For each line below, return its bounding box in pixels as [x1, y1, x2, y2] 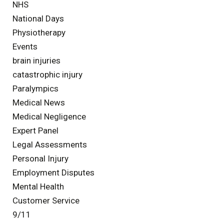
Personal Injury [12, 153, 68, 163]
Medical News [12, 97, 65, 107]
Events [12, 41, 37, 51]
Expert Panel [12, 125, 58, 135]
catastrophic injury [12, 69, 82, 79]
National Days [12, 13, 64, 23]
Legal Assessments [12, 139, 87, 149]
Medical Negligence [12, 111, 86, 121]
